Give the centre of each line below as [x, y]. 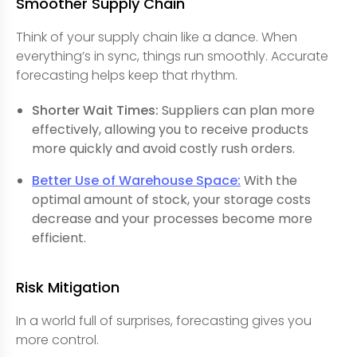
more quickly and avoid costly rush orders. [163, 148]
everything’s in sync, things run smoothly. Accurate [172, 56]
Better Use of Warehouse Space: [136, 180]
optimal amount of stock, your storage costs [171, 199]
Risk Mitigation [68, 287]
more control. [57, 339]
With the [269, 180]
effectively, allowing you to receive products [170, 129]
